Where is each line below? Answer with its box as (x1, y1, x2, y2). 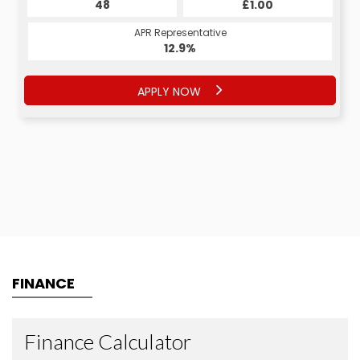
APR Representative (133, 26, 227, 40)
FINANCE (12, 273, 75, 294)
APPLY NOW (137, 83, 204, 100)
